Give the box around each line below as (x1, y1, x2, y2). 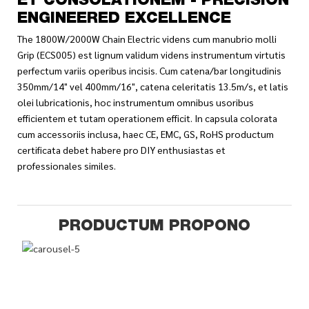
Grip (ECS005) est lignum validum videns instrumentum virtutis (17, 48, 286, 61)
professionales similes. (17, 159, 116, 172)
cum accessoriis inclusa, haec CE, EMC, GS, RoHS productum (17, 128, 274, 141)
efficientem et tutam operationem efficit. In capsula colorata (17, 112, 277, 125)
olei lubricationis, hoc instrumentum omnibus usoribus (17, 96, 254, 109)
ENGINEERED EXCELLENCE (17, 11, 236, 27)
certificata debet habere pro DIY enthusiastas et (17, 143, 226, 157)
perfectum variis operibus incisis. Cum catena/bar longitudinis (17, 64, 281, 77)
